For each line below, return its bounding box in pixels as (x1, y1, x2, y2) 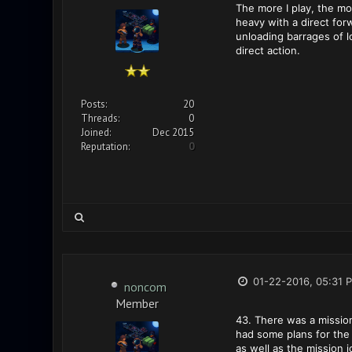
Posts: (80, 97, 107, 111)
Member (115, 295, 159, 309)
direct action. (235, 44, 300, 57)
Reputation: (80, 140, 130, 153)
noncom (123, 279, 167, 295)
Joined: (80, 126, 111, 139)
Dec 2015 (152, 126, 194, 139)
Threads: (80, 112, 119, 125)
